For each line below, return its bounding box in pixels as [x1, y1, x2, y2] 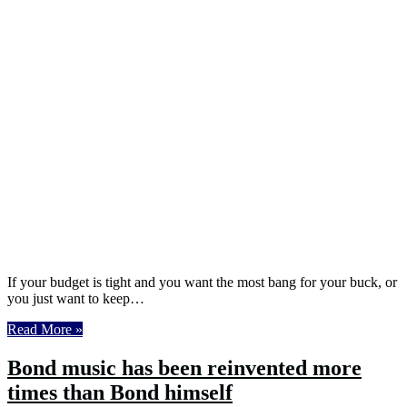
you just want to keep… [7, 290, 144, 306]
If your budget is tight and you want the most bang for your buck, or [7, 273, 397, 290]
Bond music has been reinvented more [7, 355, 362, 380]
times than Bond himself [7, 380, 233, 404]
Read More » [7, 321, 83, 337]
